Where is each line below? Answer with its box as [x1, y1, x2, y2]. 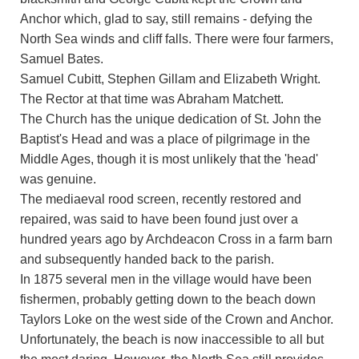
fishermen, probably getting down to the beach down [20, 292, 316, 306]
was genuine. [20, 172, 96, 186]
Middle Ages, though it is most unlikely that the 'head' [20, 152, 318, 166]
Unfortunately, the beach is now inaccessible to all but [20, 333, 324, 346]
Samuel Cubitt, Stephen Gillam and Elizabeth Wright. [20, 72, 321, 86]
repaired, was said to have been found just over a [20, 212, 298, 226]
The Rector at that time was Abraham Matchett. [20, 92, 284, 106]
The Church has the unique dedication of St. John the [20, 112, 321, 126]
